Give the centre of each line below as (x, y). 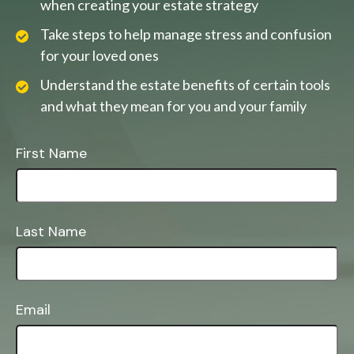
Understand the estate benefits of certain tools (185, 85)
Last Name (51, 232)
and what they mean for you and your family (173, 106)
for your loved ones (100, 56)
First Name (51, 154)
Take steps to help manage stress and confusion (186, 34)
